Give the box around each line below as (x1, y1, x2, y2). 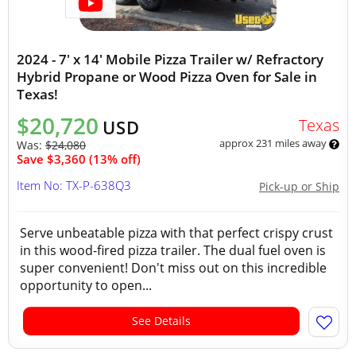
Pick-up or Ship (259, 179, 339, 194)
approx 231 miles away (219, 136, 329, 150)
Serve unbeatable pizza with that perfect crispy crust (20, 224, 333, 242)
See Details (132, 313, 191, 328)
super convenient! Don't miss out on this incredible (20, 259, 327, 277)
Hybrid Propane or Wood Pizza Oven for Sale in (17, 68, 317, 86)
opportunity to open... (20, 277, 152, 294)
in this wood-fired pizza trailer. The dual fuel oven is (20, 242, 326, 259)
